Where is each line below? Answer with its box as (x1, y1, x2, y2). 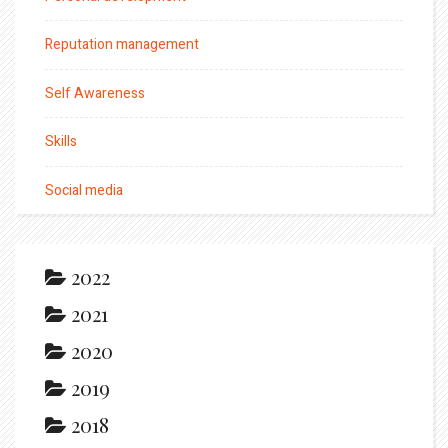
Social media (45, 179, 123, 201)
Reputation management (45, 34, 199, 56)
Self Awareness (45, 82, 145, 104)
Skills (45, 131, 77, 153)
